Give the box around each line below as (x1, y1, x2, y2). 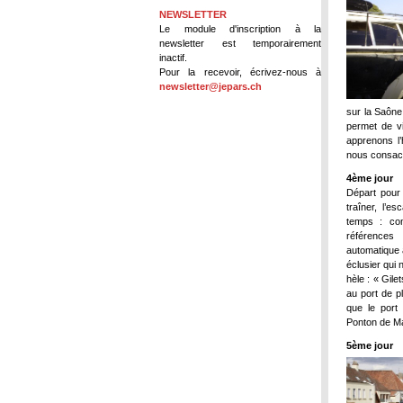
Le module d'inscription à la (159, 22, 321, 34)
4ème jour (346, 173, 393, 184)
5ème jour (346, 340, 393, 351)
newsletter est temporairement (159, 37, 321, 49)
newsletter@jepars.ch (159, 80, 262, 92)
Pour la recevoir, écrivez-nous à (159, 66, 321, 77)
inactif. (159, 51, 187, 63)
